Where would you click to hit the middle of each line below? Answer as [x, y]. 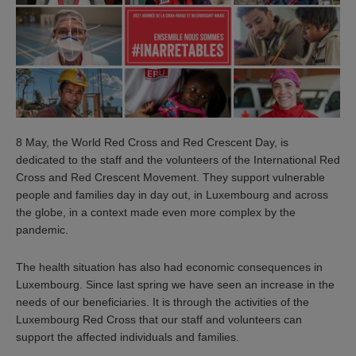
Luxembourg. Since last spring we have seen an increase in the [175, 285]
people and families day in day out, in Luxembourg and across [172, 194]
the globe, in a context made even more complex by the [156, 212]
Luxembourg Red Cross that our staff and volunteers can [159, 320]
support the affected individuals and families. [128, 337]
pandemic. [42, 229]
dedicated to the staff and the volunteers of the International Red [178, 159]
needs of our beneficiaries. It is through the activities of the [163, 302]
